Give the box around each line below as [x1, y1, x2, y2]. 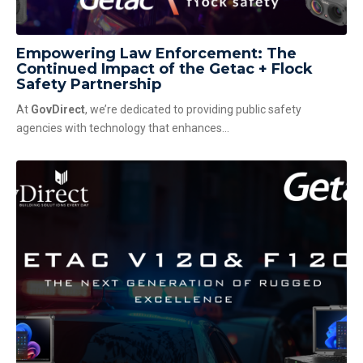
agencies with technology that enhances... [16, 122, 229, 135]
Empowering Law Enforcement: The [16, 44, 297, 62]
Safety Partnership [16, 75, 161, 93]
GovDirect [31, 103, 85, 117]
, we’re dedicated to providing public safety [85, 103, 301, 117]
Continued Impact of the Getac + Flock [16, 59, 313, 78]
